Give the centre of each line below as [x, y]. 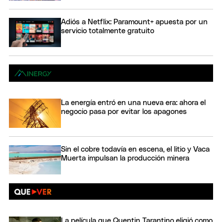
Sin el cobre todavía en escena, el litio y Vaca [135, 149]
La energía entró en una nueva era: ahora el [133, 103]
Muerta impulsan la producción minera [125, 158]
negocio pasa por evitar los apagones [124, 111]
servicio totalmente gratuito [108, 31]
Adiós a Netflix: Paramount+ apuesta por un [134, 22]
